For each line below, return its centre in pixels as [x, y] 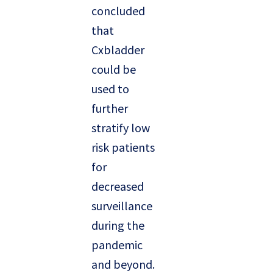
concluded [118, 11]
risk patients [123, 147]
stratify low [121, 128]
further [110, 108]
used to [110, 89]
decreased [118, 186]
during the [118, 225]
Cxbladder [118, 50]
